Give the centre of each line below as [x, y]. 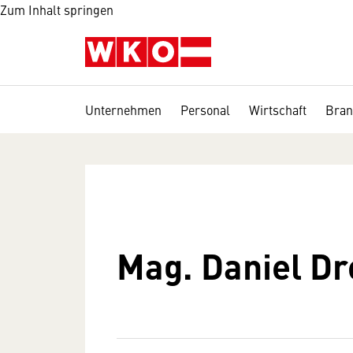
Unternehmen [123, 110]
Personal [205, 110]
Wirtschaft [278, 110]
